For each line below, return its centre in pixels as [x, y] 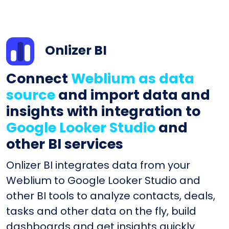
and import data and [133, 95]
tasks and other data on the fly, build [101, 211]
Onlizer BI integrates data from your [98, 165]
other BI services [65, 144]
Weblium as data [133, 78]
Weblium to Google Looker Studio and [103, 180]
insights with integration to [103, 111]
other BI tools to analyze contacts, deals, [111, 196]
